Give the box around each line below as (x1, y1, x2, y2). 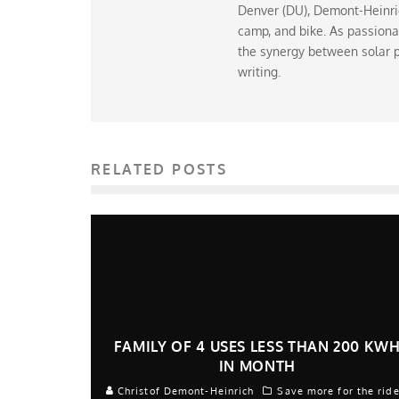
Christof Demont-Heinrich (113, 384, 255, 397)
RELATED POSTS (91, 160, 228, 178)
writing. (238, 64, 281, 79)
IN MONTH (218, 356, 296, 375)
